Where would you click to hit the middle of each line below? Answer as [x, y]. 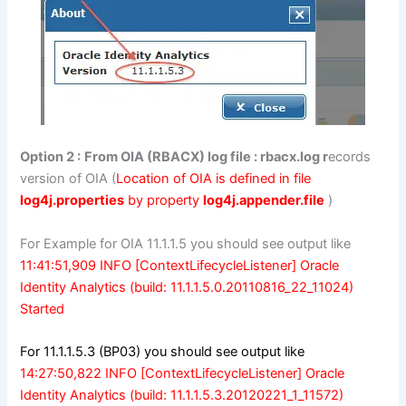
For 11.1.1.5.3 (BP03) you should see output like [163, 352]
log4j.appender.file [264, 201]
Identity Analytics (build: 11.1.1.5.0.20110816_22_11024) [187, 287]
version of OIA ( [68, 179]
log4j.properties [72, 201]
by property [164, 201]
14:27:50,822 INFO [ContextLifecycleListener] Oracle [183, 374]
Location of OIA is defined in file [214, 179]
